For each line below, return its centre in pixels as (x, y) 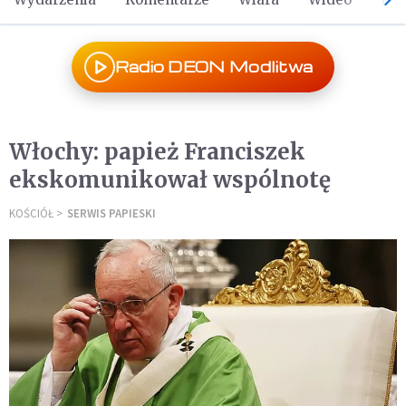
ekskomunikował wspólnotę (170, 180)
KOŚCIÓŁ (31, 213)
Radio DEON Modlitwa (214, 67)
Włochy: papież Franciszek (157, 152)
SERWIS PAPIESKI (111, 213)
